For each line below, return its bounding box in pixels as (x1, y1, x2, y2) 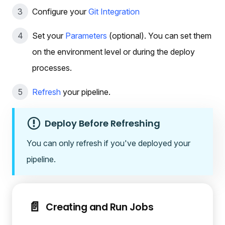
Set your (32, 31, 65, 41)
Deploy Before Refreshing (44, 117, 160, 130)
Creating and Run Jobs (46, 200, 154, 214)
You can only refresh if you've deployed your (27, 138, 190, 149)
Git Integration (88, 7, 140, 17)
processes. (32, 63, 72, 73)
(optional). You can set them (107, 31, 211, 41)
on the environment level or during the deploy (32, 47, 195, 57)
